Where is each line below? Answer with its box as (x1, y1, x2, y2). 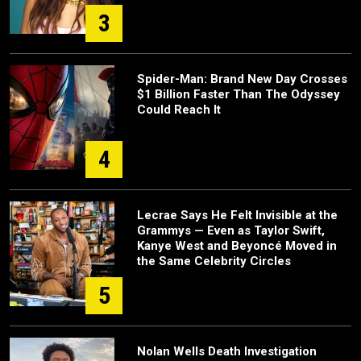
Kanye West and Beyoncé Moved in (137, 238, 337, 253)
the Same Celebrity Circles (137, 253, 291, 268)
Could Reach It (137, 102, 221, 117)
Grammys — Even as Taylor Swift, (137, 222, 325, 238)
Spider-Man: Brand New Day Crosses (137, 71, 347, 86)
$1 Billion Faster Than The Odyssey (137, 86, 340, 102)
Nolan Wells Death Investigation (137, 343, 317, 359)
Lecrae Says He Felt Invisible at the (137, 207, 338, 222)
